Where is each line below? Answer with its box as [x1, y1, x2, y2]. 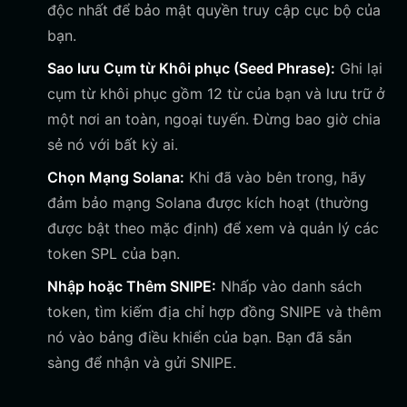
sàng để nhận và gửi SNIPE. [47, 353, 236, 372]
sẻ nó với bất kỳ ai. [47, 135, 178, 154]
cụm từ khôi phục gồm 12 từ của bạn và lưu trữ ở [47, 84, 385, 103]
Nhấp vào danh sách [216, 277, 362, 295]
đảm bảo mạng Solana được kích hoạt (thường [47, 194, 369, 212]
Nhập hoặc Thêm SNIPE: [47, 277, 216, 295]
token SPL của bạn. [47, 244, 180, 263]
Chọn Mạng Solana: [47, 168, 184, 186]
